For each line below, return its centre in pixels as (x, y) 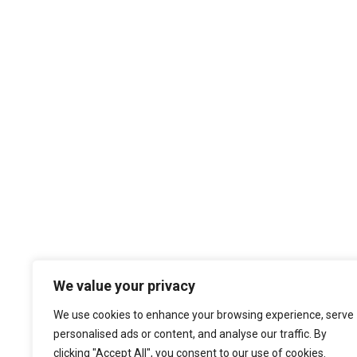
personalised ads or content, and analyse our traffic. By (190, 334)
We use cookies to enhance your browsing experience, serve (204, 315)
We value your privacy (124, 286)
